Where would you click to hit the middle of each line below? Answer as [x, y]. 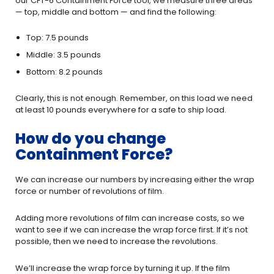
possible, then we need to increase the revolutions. [117, 241]
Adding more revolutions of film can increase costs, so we [130, 218]
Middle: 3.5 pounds [64, 55]
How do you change [91, 139]
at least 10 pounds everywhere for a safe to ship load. [121, 110]
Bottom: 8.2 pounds [65, 72]
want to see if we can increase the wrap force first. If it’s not [131, 230]
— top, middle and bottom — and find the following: [116, 12]
